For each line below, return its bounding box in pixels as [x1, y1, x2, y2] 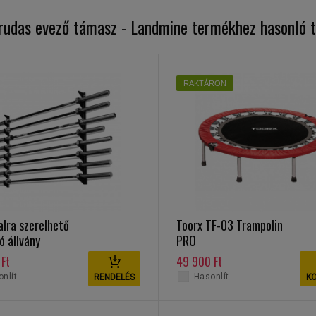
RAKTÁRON [183, 79, 226, 87]
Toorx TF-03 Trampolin [176, 216, 283, 234]
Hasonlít [193, 272, 229, 281]
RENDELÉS [93, 272, 135, 282]
